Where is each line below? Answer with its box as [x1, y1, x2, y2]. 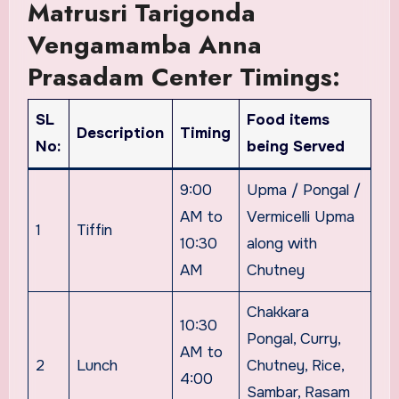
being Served [247, 137, 346, 157]
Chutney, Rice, [247, 356, 346, 376]
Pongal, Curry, [247, 330, 342, 349]
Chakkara [247, 303, 310, 322]
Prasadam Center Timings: [27, 58, 340, 95]
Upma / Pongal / [247, 181, 362, 200]
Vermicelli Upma [247, 208, 355, 227]
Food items [247, 110, 330, 130]
